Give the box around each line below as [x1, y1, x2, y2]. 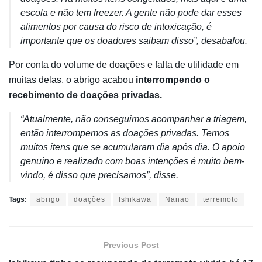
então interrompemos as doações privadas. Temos [20, 127, 229, 138]
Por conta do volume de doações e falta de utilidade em [9, 59, 239, 70]
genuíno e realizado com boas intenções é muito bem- [20, 156, 244, 166]
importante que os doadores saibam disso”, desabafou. [20, 35, 247, 46]
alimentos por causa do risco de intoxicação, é [20, 21, 212, 32]
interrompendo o [133, 74, 210, 85]
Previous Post [103, 240, 159, 250]
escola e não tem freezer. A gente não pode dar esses [20, 7, 242, 18]
